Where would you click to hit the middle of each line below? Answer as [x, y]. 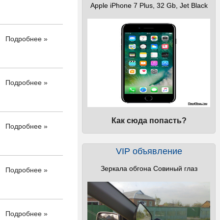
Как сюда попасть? [149, 121]
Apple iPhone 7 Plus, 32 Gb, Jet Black [149, 5]
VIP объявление [149, 151]
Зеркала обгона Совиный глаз [149, 168]
